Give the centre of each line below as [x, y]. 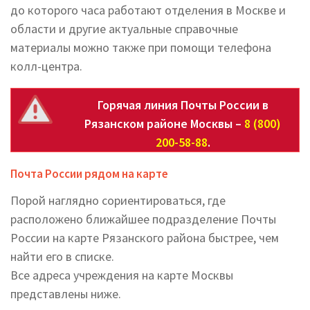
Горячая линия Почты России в [183, 105]
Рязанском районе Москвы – [164, 124]
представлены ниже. [66, 294]
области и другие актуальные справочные [124, 29]
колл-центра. [46, 66]
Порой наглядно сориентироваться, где [118, 200]
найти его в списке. [62, 256]
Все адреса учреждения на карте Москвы [122, 275]
